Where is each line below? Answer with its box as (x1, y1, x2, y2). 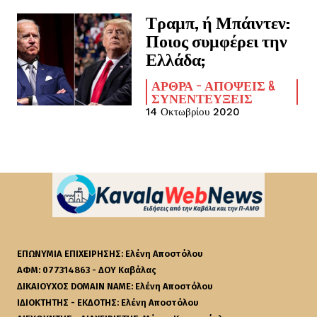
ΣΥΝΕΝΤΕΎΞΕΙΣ (151, 91, 253, 106)
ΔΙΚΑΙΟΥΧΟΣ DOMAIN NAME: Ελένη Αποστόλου (17, 281, 213, 292)
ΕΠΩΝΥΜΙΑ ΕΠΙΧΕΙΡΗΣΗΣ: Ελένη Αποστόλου (17, 248, 203, 259)
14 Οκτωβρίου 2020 (146, 105, 241, 118)
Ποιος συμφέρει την (146, 30, 288, 51)
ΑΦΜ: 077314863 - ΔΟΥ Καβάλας (17, 265, 156, 275)
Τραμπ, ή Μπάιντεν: (146, 12, 291, 33)
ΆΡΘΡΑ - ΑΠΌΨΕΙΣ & (151, 78, 277, 93)
